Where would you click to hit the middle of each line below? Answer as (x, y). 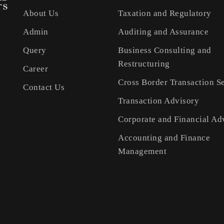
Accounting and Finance (164, 138)
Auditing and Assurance (163, 32)
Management (142, 151)
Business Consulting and (165, 50)
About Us (41, 13)
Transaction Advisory (158, 101)
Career (35, 69)
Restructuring (144, 64)
